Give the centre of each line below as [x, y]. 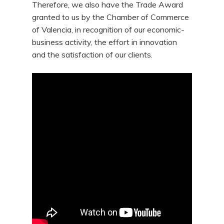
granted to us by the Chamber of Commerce [111, 17]
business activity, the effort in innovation [105, 42]
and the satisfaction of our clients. [92, 54]
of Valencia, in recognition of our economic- [108, 29]
